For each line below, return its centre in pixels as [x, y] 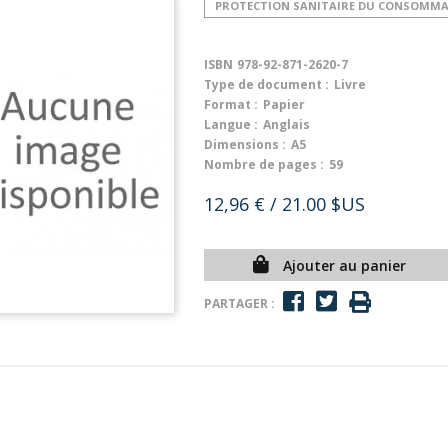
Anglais [286, 124]
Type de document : [266, 84]
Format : [231, 104]
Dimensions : [245, 144]
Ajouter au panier [344, 265]
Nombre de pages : [264, 164]
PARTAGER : [239, 303]
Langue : [231, 124]
